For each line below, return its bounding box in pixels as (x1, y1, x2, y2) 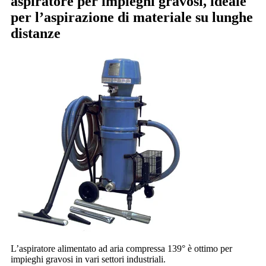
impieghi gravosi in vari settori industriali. (11, 254, 166, 264)
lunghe (212, 9, 253, 25)
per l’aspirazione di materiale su (11, 9, 212, 25)
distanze (11, 25, 61, 41)
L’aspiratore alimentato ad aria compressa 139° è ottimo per (11, 243, 232, 254)
